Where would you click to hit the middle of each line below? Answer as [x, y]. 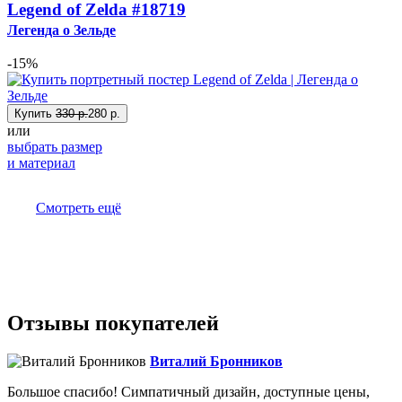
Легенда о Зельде [61, 30]
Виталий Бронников [216, 362]
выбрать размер [55, 147]
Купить [35, 114]
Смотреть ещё [79, 208]
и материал [41, 163]
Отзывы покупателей [113, 323]
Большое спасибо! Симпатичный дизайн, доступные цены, [188, 392]
